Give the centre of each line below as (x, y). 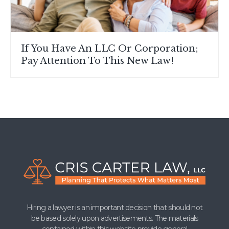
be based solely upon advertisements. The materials (114, 219)
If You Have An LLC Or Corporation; (110, 49)
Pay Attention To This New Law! (97, 61)
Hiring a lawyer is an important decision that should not (114, 208)
